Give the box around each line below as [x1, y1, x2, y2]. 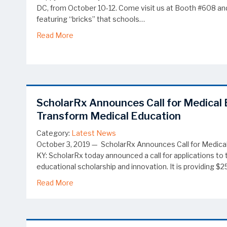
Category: [36, 129, 70, 138]
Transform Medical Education [36, 110, 181, 123]
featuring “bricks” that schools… [36, 15, 145, 24]
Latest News [71, 129, 116, 138]
